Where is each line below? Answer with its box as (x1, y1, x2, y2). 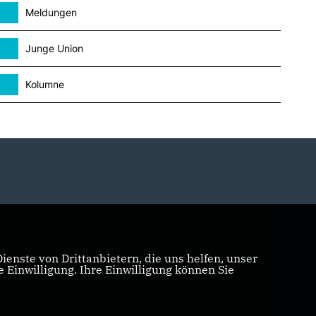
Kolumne (25, 78, 64, 90)
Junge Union (25, 42, 83, 54)
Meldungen (25, 6, 77, 18)
